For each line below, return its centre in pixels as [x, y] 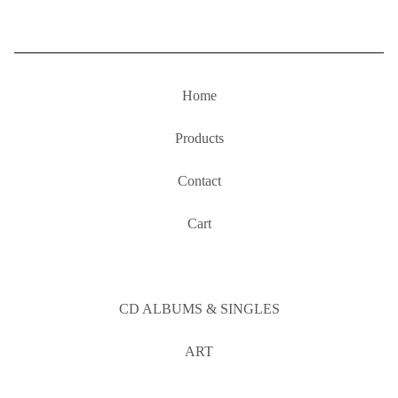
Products [199, 138]
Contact [199, 181]
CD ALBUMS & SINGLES [199, 309]
